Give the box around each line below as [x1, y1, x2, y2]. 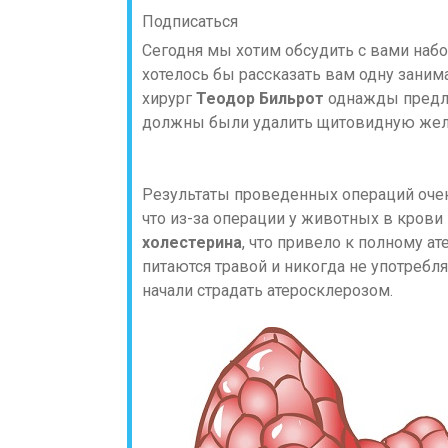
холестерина [142, 233, 242, 252]
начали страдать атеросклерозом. [142, 281, 393, 300]
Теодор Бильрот [196, 89, 328, 108]
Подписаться [142, 12, 238, 31]
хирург [142, 89, 196, 108]
